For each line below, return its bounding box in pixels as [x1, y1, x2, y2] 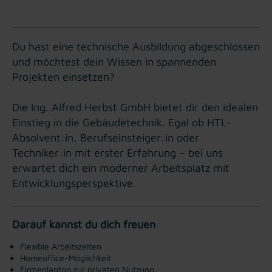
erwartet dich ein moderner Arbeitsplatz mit [12, 161, 229, 174]
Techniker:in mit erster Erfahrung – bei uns [12, 146, 223, 159]
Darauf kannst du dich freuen [12, 217, 155, 231]
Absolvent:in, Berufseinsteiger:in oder [12, 131, 199, 144]
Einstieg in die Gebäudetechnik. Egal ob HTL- [12, 115, 231, 129]
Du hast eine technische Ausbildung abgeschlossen [12, 39, 260, 53]
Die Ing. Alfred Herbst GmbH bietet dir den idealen [12, 100, 258, 114]
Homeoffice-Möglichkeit [20, 252, 111, 263]
